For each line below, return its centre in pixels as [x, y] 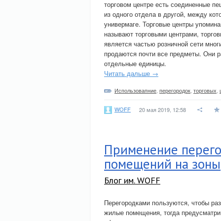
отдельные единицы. [135, 63]
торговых [205, 90]
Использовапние [135, 90]
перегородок [175, 90]
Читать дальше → [131, 73]
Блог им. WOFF [132, 180]
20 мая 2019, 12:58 [163, 110]
